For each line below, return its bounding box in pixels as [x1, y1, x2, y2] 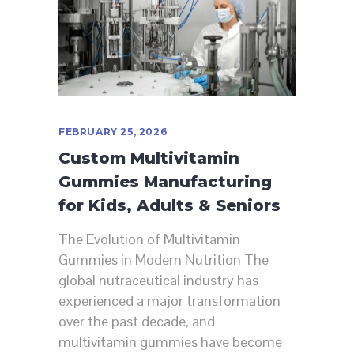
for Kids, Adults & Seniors [58, 196, 281, 216]
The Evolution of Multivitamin [58, 230, 240, 249]
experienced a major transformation [58, 292, 281, 311]
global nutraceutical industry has [58, 271, 258, 290]
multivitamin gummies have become [58, 333, 282, 352]
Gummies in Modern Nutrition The [58, 250, 269, 269]
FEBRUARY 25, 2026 [58, 126, 168, 138]
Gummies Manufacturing [58, 172, 272, 192]
